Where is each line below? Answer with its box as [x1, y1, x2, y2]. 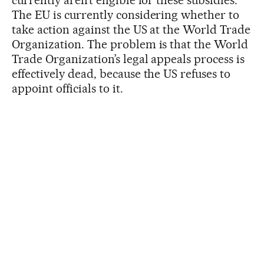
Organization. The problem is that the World [12, 37, 249, 51]
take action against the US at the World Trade [12, 22, 251, 37]
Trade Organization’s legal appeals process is [12, 51, 245, 66]
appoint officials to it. [12, 81, 123, 95]
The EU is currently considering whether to [12, 7, 240, 22]
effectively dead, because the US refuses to [12, 66, 231, 81]
